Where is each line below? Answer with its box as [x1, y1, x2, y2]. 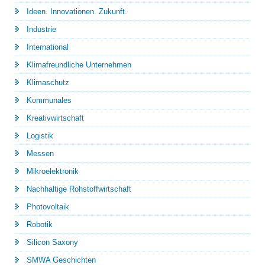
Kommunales [27, 95, 72, 105]
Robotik [27, 219, 53, 229]
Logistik [27, 131, 53, 140]
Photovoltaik [27, 202, 69, 211]
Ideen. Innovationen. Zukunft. [27, 7, 127, 16]
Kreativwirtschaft [27, 113, 84, 122]
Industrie [27, 24, 56, 34]
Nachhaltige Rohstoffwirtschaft [27, 184, 131, 193]
